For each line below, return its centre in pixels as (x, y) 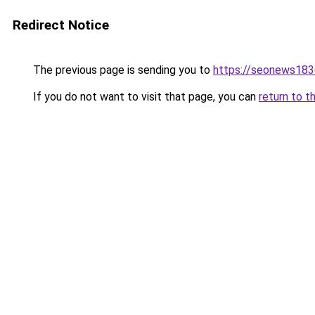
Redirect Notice (61, 25)
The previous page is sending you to (122, 70)
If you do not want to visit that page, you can (144, 97)
